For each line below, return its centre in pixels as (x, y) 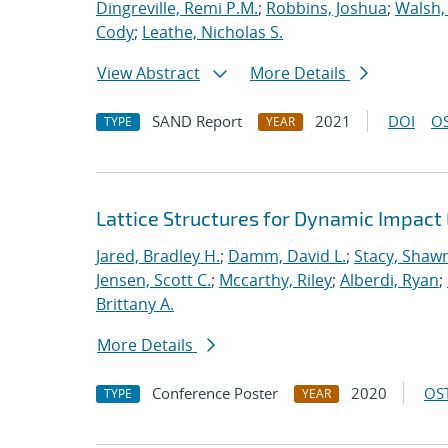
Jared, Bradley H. (158, 256)
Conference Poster (215, 393)
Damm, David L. (287, 256)
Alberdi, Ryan (389, 280)
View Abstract (148, 73)
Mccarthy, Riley (275, 280)
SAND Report (197, 121)
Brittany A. (135, 304)
